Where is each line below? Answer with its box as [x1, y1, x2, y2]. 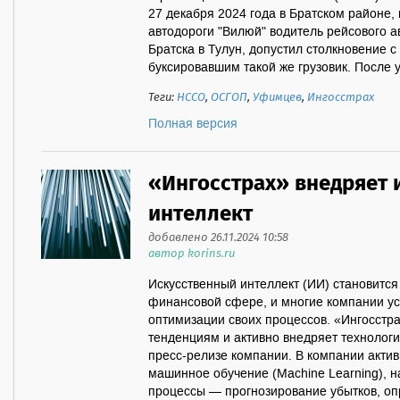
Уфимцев [253, 88, 302, 107]
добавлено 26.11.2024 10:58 [148, 229, 288, 247]
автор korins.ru [148, 245, 235, 263]
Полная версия [148, 116, 237, 132]
